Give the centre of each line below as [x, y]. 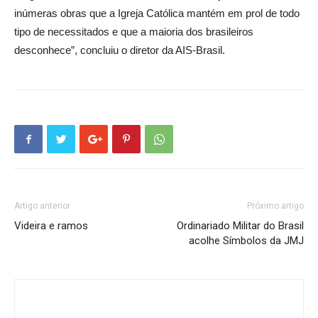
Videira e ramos [51, 226]
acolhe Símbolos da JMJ [246, 241]
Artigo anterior [42, 206]
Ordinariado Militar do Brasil [240, 226]
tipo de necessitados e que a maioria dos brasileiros [134, 32]
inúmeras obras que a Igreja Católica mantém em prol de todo [157, 13]
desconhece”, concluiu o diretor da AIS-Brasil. [120, 50]
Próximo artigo [275, 206]
